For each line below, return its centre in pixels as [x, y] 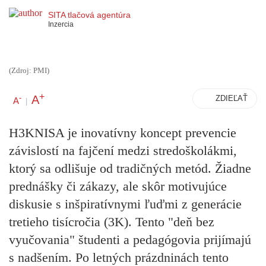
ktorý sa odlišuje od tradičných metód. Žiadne [130, 169]
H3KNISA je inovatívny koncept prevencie [123, 133]
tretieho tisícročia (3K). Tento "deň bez [112, 222]
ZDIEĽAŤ [232, 98]
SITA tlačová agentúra [89, 15]
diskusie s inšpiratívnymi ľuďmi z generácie [125, 204]
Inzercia [61, 24]
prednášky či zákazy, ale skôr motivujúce [118, 186]
